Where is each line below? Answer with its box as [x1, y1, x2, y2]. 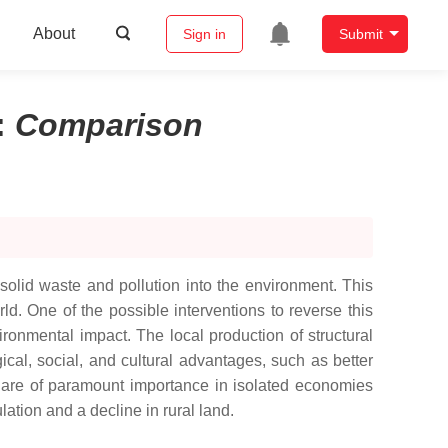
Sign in [182, 26, 226, 43]
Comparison [15, 107, 203, 143]
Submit [338, 26, 383, 43]
